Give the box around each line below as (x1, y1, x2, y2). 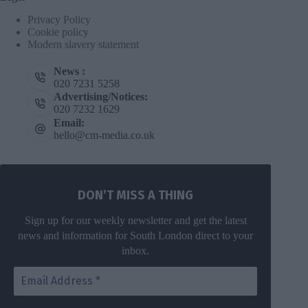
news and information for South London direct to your (18, 229, 254, 241)
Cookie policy (27, 26, 89, 38)
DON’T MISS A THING (78, 188, 194, 203)
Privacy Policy (27, 14, 91, 26)
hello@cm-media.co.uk (53, 129, 155, 141)
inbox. (122, 244, 150, 256)
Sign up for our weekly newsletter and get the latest (24, 214, 247, 226)
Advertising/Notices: (53, 91, 148, 103)
